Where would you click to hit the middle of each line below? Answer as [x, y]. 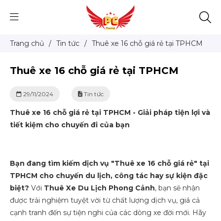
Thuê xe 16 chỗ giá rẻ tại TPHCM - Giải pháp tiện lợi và [110, 112]
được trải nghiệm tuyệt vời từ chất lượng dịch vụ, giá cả [105, 200]
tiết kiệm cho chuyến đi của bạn [70, 125]
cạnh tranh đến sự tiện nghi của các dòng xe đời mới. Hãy [108, 212]
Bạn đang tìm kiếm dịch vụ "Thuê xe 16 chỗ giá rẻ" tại [110, 163]
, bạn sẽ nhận [177, 188]
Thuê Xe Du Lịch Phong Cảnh [99, 188]
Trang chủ [27, 43]
